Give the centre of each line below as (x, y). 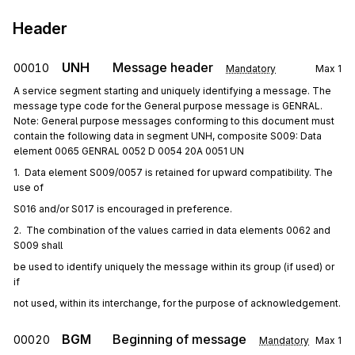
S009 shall (38, 245)
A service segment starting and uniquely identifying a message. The (172, 91)
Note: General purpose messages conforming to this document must (174, 121)
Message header (163, 67)
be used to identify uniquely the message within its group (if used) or (174, 267)
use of (29, 187)
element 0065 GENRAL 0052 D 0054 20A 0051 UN (129, 151)
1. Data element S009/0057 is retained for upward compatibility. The (173, 172)
